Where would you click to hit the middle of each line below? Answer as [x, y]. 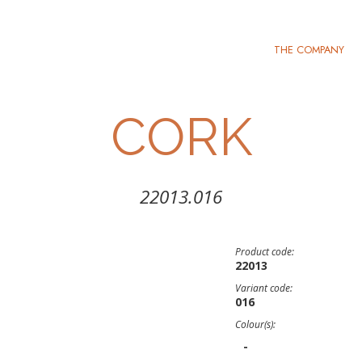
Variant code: [264, 288]
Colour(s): [255, 324]
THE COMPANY [309, 50]
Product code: [265, 252]
